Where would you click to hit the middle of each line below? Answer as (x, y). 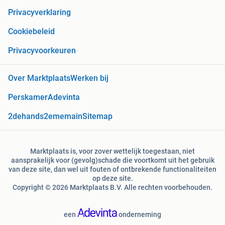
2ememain (63, 117)
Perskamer (28, 97)
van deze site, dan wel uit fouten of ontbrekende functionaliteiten (113, 170)
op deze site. (113, 179)
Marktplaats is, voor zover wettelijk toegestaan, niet (113, 151)
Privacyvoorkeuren (42, 51)
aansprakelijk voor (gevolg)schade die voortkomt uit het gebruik (113, 160)
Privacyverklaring (39, 13)
